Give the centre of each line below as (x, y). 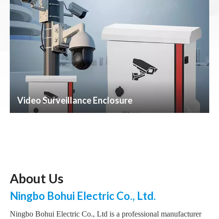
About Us (37, 178)
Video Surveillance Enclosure (75, 100)
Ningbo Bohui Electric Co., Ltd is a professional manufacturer (106, 213)
